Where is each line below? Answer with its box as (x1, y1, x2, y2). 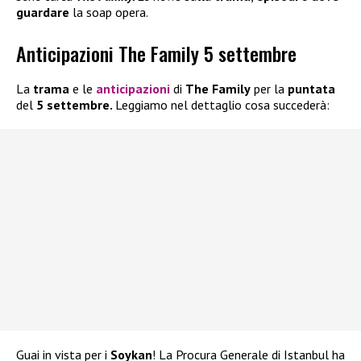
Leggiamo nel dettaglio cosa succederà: (115, 96, 330, 113)
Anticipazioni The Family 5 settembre (16, 38, 297, 68)
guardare (16, 4, 73, 21)
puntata (288, 80, 335, 97)
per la (251, 80, 288, 97)
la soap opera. (73, 4, 148, 21)
